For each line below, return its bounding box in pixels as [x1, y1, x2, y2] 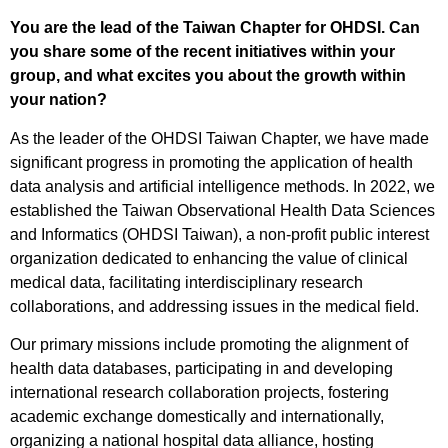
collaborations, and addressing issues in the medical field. [10, 297, 419, 315]
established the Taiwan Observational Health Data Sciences [10, 201, 435, 219]
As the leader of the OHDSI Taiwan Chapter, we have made [10, 129, 429, 147]
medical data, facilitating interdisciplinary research [10, 273, 363, 291]
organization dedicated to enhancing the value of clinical [10, 249, 408, 267]
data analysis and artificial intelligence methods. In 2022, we [10, 177, 435, 195]
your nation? [10, 91, 107, 109]
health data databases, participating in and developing [10, 360, 393, 377]
